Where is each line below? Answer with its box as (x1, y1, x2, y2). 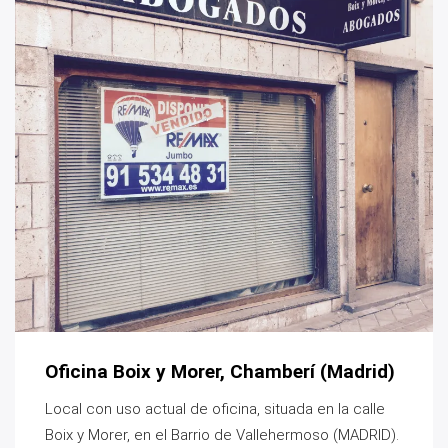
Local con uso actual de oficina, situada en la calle (45, 400, 385, 419)
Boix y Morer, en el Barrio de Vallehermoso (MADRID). (45, 426, 399, 445)
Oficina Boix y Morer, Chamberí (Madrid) (45, 360, 395, 384)
